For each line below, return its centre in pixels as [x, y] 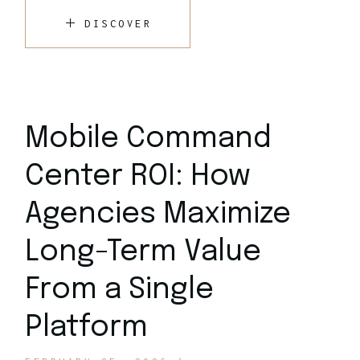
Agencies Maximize [158, 214]
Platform [87, 327]
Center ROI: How [138, 176]
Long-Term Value [143, 252]
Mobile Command [149, 139]
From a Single [120, 290]
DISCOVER [119, 23]
